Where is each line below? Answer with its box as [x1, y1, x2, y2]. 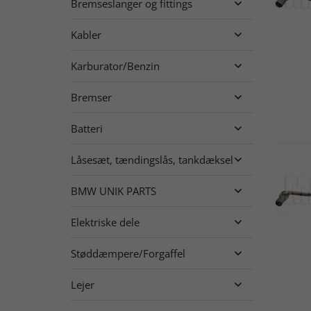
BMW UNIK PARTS [71, 183, 156, 198]
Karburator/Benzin [71, 58, 160, 73]
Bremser [71, 90, 112, 104]
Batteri [71, 121, 103, 135]
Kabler [71, 27, 101, 42]
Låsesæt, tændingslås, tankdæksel [71, 152, 233, 167]
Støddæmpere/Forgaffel [71, 246, 185, 260]
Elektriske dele [71, 215, 140, 229]
